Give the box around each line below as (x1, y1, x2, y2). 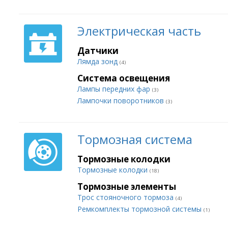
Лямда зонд (77, 56, 120, 66)
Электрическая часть (77, 22, 201, 39)
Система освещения (77, 72, 170, 84)
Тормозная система (77, 131, 192, 148)
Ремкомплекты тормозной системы (77, 204, 204, 214)
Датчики (77, 45, 119, 56)
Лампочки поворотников (77, 96, 166, 105)
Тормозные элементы (77, 181, 176, 192)
